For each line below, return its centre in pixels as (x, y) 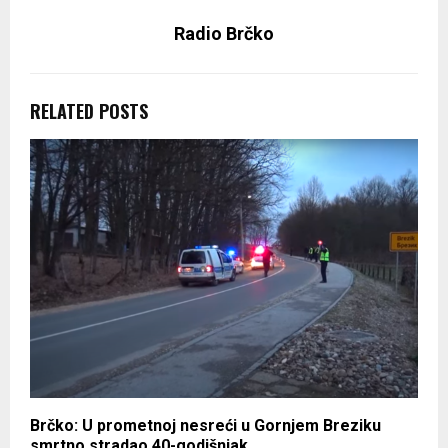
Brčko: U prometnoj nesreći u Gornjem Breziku (205, 426)
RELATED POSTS (89, 111)
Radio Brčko (224, 34)
